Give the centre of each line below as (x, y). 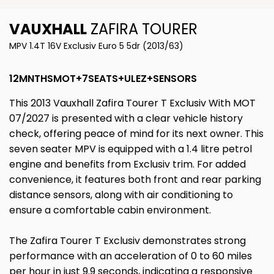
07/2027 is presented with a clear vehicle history (126, 119)
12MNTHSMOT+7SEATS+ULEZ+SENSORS (103, 79)
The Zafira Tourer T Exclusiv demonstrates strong (128, 241)
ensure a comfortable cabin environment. (110, 210)
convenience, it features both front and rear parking (135, 180)
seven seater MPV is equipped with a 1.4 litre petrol (131, 149)
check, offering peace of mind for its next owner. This (136, 134)
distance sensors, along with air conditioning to (121, 195)
